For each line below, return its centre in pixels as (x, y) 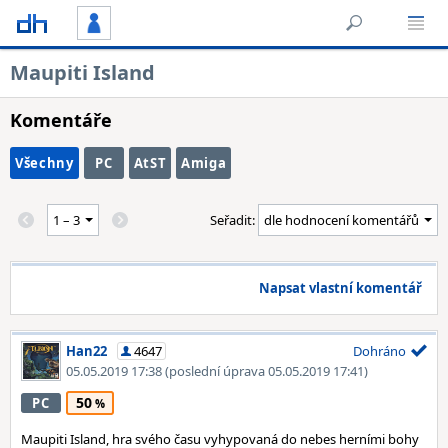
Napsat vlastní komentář (340, 288)
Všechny (44, 163)
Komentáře (61, 120)
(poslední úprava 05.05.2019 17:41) (266, 371)
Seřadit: (234, 220)
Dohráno (379, 351)
